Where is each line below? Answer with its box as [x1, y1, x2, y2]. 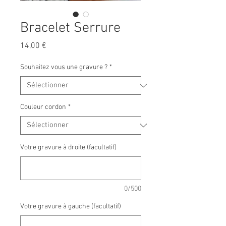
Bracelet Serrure [20, 20, 121, 37]
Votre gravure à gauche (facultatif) [20, 202, 121, 211]
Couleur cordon [20, 103, 66, 111]
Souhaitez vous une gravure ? [20, 63, 107, 72]
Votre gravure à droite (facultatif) [20, 143, 117, 152]
